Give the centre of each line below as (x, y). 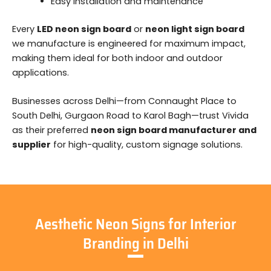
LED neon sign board (84, 29)
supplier (31, 145)
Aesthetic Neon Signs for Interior (135, 224)
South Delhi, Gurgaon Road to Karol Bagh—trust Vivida (130, 116)
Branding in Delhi (135, 243)
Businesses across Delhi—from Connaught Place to (124, 101)
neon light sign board (195, 29)
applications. (41, 72)
